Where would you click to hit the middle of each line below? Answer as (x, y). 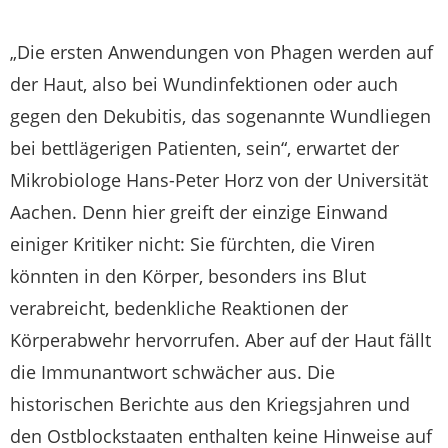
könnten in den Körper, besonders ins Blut (188, 275)
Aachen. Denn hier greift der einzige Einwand (199, 211)
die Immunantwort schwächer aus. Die (172, 371)
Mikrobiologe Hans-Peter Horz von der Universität (219, 179)
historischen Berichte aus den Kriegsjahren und (210, 403)
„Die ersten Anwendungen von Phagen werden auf (221, 51)
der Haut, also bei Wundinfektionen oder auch (204, 83)
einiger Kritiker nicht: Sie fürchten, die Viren (192, 243)
